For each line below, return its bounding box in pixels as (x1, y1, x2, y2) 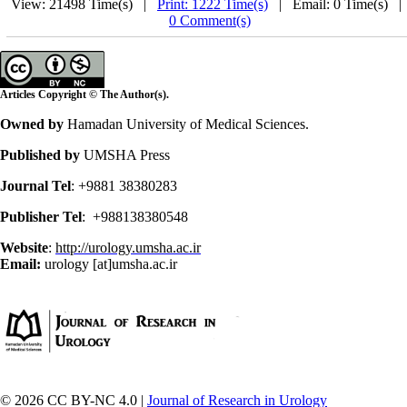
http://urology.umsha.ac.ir (55, 240, 201, 255)
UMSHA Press (80, 147, 170, 163)
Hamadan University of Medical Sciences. (67, 116, 309, 132)
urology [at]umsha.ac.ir (41, 256, 177, 272)
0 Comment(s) (169, 13, 251, 28)
